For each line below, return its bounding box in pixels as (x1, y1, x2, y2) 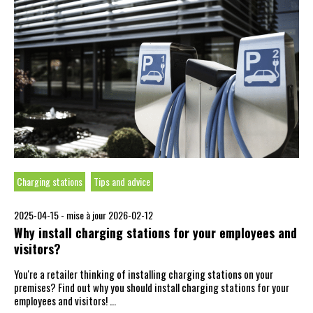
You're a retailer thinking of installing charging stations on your (14, 266, 273, 282)
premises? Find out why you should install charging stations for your (14, 279, 289, 295)
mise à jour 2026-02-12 (66, 208, 153, 222)
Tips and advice (94, 174, 150, 189)
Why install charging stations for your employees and (14, 224, 297, 242)
